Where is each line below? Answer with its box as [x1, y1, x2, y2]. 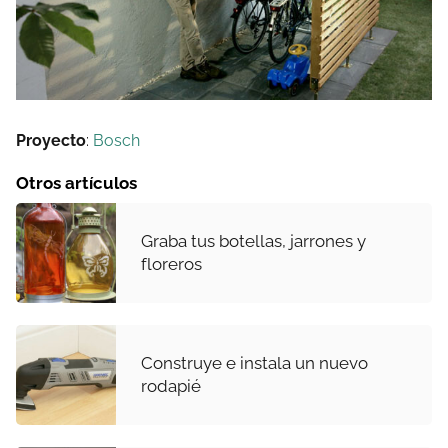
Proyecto [16, 131, 86, 151]
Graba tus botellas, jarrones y [141, 231, 366, 252]
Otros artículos [16, 173, 137, 194]
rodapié [141, 376, 201, 397]
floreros [141, 254, 202, 275]
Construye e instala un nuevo [141, 353, 368, 374]
